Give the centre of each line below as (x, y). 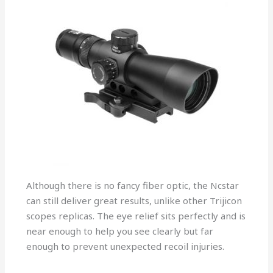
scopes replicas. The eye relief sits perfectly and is (136, 216)
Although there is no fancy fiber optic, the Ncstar (133, 186)
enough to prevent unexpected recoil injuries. (126, 246)
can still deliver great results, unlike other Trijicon (134, 201)
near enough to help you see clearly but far (120, 231)
